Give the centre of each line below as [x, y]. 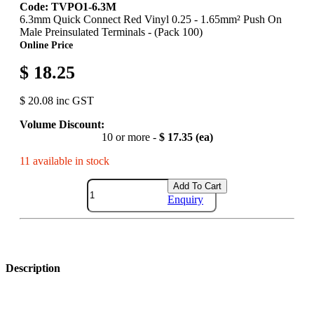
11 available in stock [64, 161]
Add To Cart [197, 186]
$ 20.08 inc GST [57, 100]
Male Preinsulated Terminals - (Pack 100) [111, 32]
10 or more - [130, 137]
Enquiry [185, 199]
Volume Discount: [62, 124]
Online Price [46, 45]
